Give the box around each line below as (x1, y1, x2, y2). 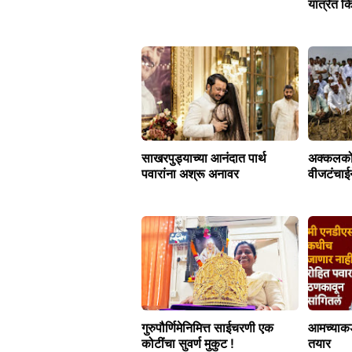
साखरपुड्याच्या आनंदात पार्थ (141, 150, 266, 166)
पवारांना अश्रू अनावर (141, 166, 239, 181)
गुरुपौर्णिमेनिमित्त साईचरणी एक (141, 320, 273, 335)
